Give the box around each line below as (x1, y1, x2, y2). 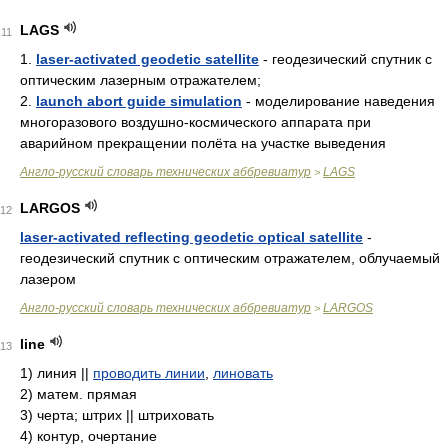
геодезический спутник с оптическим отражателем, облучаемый (20, 250, 440, 266)
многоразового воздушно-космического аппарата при (20, 114, 371, 130)
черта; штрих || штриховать (37, 407, 214, 423)
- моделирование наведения (242, 93, 435, 109)
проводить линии (93, 365, 205, 381)
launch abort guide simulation (36, 93, 242, 109)
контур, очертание (37, 428, 157, 444)
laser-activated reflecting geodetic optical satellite (20, 229, 363, 245)
